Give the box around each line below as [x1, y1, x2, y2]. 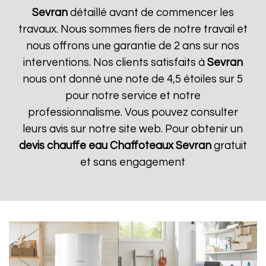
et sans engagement [80, 157, 186, 168]
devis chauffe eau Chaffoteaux [18, 140, 173, 151]
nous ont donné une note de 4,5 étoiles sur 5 [23, 74, 243, 85]
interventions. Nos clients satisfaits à [23, 57, 207, 68]
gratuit [211, 140, 247, 151]
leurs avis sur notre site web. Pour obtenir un [23, 123, 243, 135]
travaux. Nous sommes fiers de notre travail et [18, 24, 248, 35]
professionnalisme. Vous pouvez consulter [27, 107, 238, 118]
